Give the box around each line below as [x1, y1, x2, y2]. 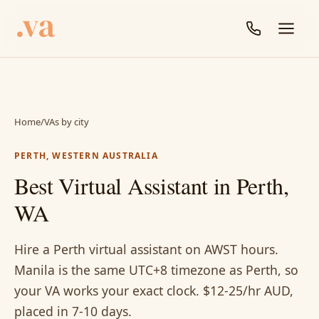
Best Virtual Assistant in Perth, [14, 170, 289, 201]
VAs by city [44, 115, 89, 128]
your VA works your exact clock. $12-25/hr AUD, [14, 282, 293, 299]
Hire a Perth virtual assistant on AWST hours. [14, 241, 278, 258]
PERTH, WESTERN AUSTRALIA [14, 150, 158, 162]
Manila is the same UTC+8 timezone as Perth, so [14, 261, 298, 278]
